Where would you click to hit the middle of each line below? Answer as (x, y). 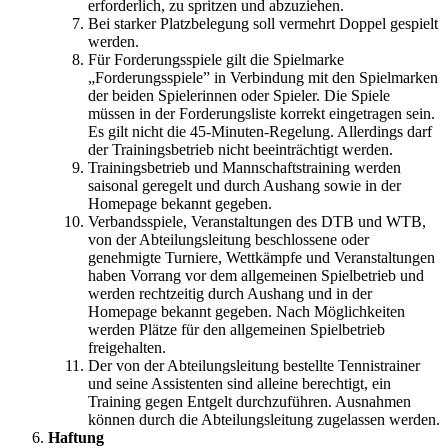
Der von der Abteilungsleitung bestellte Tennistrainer (254, 366)
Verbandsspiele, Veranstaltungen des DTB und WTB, (257, 222)
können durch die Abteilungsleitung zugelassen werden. (264, 420)
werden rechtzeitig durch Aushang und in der (230, 294)
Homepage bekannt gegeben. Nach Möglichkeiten (246, 312)
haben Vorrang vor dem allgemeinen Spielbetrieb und (256, 276)
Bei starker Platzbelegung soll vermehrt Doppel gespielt (263, 24)
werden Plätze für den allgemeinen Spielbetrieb (236, 330)
